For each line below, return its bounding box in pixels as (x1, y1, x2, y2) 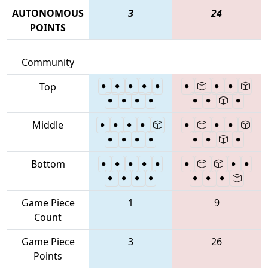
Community (22, 55, 74, 69)
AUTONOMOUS (12, 6, 84, 20)
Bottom (31, 157, 65, 170)
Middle (32, 118, 63, 132)
